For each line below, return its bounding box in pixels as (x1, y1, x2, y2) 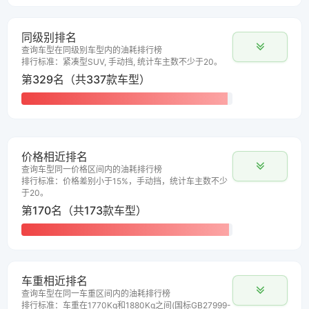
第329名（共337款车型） (21, 72, 150, 87)
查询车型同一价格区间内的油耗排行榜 (21, 164, 162, 175)
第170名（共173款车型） (21, 203, 147, 218)
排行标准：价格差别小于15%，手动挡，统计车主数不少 (21, 176, 228, 187)
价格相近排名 (21, 150, 88, 164)
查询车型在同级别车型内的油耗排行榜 (21, 45, 162, 56)
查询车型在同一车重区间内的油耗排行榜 (21, 288, 170, 299)
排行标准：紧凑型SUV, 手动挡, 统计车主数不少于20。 (21, 57, 222, 68)
